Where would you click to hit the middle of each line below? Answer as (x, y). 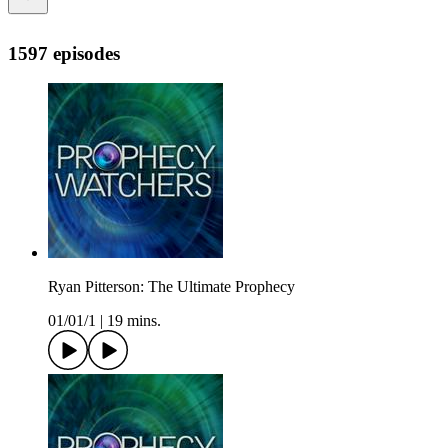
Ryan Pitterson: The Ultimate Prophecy (171, 287)
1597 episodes (64, 53)
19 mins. (134, 321)
